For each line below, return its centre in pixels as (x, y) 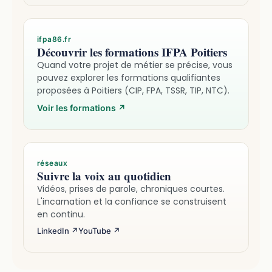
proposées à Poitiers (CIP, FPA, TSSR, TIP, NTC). (133, 90)
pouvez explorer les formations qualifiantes (129, 77)
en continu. (61, 214)
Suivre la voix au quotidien (104, 175)
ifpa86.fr (54, 39)
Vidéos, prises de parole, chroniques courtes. (131, 189)
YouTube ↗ (99, 230)
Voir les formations (77, 107)
